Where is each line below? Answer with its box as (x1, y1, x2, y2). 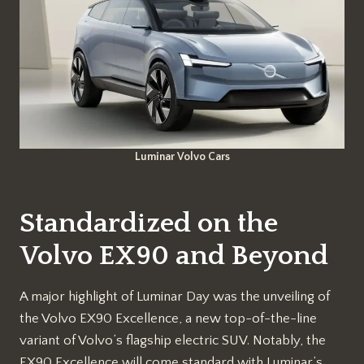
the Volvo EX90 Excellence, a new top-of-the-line (19, 311, 317, 327)
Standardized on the (19, 208, 278, 240)
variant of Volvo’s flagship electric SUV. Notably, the (19, 333, 326, 349)
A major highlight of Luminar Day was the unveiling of (19, 289, 330, 305)
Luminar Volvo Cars (134, 150, 230, 164)
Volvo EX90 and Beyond (19, 240, 328, 272)
